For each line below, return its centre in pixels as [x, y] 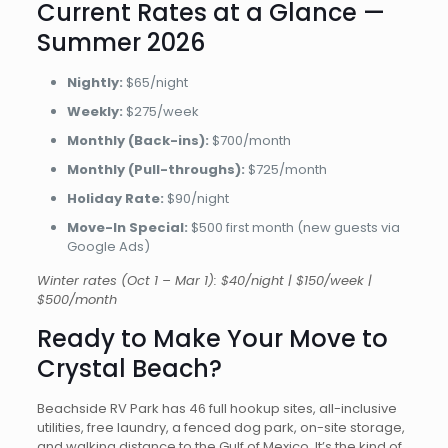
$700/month [249, 140]
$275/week [160, 111]
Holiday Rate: [115, 198]
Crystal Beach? [129, 368]
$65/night [155, 82]
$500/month [76, 299]
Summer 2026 [120, 42]
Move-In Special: [127, 227]
